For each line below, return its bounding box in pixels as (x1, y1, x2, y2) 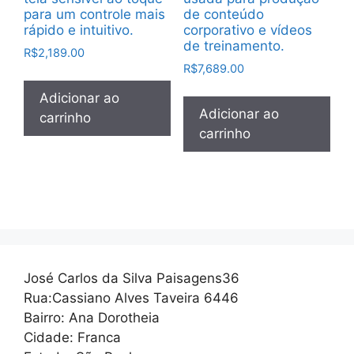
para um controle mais (24, 6, 165, 23)
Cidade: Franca (24, 329, 121, 345)
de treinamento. (183, 38, 284, 55)
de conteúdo (183, 6, 264, 23)
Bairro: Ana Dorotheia (24, 309, 160, 326)
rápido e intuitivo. (24, 22, 134, 39)
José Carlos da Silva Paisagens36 (24, 269, 239, 286)
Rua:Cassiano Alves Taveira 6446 (24, 289, 239, 306)
